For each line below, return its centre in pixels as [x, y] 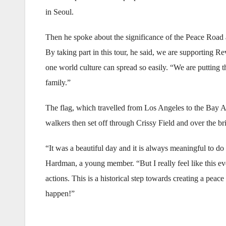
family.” [58, 82]
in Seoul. [60, 12]
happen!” [60, 193]
